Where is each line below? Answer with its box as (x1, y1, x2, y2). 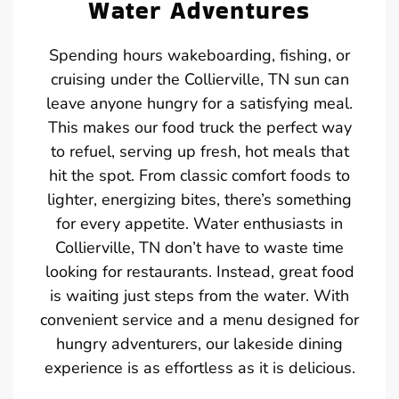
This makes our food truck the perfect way (47, 117, 352, 139)
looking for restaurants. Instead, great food (45, 261, 354, 283)
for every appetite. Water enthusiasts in (56, 213, 343, 235)
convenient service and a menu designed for (40, 309, 359, 331)
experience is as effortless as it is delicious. (44, 357, 355, 379)
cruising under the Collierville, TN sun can (50, 69, 349, 91)
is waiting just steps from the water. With (50, 285, 349, 307)
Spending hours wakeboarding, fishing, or (49, 45, 350, 67)
